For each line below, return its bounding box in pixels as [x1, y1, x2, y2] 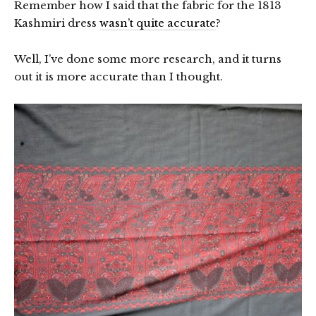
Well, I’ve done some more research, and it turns [14, 52, 281, 66]
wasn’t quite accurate [99, 16, 216, 30]
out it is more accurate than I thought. [14, 70, 223, 84]
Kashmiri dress [14, 16, 99, 30]
